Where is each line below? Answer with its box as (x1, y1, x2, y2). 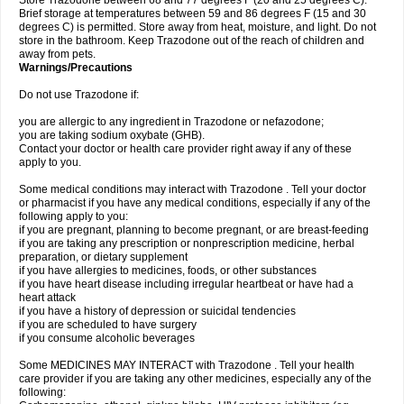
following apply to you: (19, 210, 128, 223)
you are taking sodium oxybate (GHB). (19, 129, 205, 142)
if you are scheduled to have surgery (19, 318, 197, 331)
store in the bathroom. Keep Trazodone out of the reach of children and (19, 34, 364, 47)
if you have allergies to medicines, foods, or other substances (19, 264, 317, 277)
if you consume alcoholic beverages (19, 332, 195, 344)
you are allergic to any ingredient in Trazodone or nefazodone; (19, 115, 324, 128)
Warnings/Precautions (19, 61, 133, 74)
